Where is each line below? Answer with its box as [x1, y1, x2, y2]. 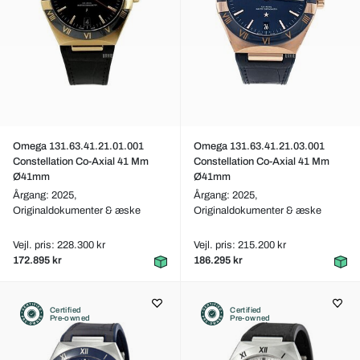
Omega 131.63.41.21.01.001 [13, 141, 144, 152]
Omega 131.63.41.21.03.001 [193, 141, 325, 152]
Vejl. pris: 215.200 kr [193, 239, 286, 251]
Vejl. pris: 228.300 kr [13, 239, 105, 251]
